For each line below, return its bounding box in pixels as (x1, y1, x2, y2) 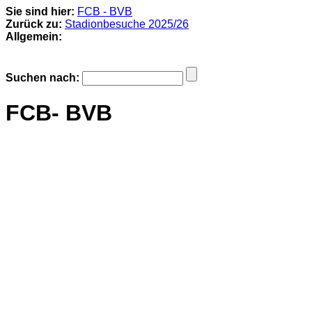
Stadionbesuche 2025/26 (65, 18, 189, 30)
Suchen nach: (6, 72, 79, 84)
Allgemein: (6, 31, 62, 42)
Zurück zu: (6, 18, 62, 30)
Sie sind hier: (6, 6, 75, 17)
